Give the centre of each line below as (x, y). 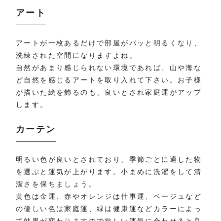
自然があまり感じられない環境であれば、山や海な (109, 67)
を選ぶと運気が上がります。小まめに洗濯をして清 (109, 171)
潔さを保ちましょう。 (56, 184)
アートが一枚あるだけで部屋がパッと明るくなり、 (109, 43)
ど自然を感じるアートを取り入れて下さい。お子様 (109, 80)
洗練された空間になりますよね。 (76, 55)
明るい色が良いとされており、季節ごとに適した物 (109, 159)
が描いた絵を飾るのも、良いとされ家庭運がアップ (109, 92)
